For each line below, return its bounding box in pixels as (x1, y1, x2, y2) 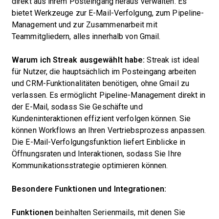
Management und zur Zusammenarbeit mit (12, 21, 157, 29)
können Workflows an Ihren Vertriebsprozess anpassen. (12, 126, 206, 134)
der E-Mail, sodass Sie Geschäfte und (12, 103, 143, 111)
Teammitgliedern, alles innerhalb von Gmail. (12, 32, 161, 41)
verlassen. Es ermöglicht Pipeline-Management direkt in (12, 91, 206, 99)
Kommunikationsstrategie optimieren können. (12, 161, 168, 170)
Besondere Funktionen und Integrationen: (12, 185, 166, 193)
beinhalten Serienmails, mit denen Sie (53, 208, 185, 217)
